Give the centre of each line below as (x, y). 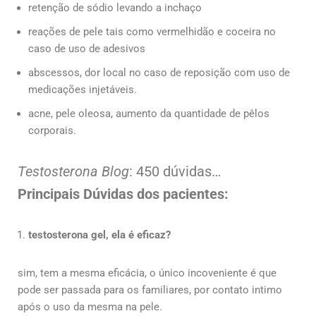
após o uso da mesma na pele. (90, 306)
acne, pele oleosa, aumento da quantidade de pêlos (149, 113)
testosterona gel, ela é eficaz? (99, 235)
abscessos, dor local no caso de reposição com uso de (159, 72)
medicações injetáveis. (83, 89)
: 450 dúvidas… (175, 171)
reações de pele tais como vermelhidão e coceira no (152, 31)
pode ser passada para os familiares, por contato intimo (150, 290)
